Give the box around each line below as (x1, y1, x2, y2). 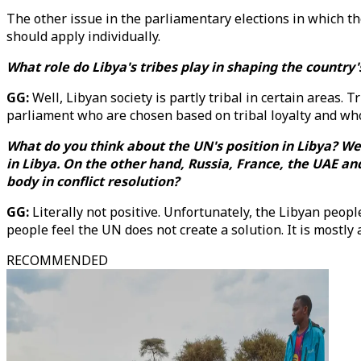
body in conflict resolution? (6, 172, 180, 190)
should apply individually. (6, 27, 160, 45)
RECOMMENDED (6, 251, 108, 269)
